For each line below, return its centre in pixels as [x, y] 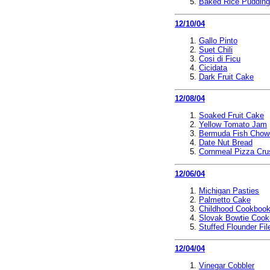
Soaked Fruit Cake [231, 115]
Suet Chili [216, 49]
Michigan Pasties [229, 190]
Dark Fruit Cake [226, 77]
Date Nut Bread [226, 143]
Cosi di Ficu [220, 58]
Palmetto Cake [225, 199]
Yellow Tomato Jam [233, 124]
